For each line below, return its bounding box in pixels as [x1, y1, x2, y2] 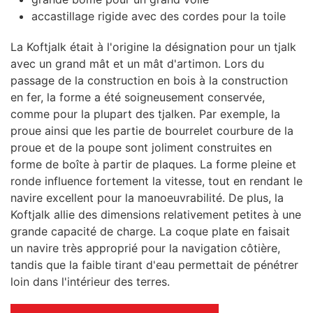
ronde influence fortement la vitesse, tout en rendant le [10, 174, 303, 188]
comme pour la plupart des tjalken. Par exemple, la [10, 107, 280, 121]
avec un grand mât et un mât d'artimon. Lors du [10, 57, 264, 71]
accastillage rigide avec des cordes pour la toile [31, 9, 286, 23]
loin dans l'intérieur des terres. [10, 275, 170, 289]
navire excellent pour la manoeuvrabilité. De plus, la [10, 191, 284, 205]
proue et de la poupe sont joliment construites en [10, 140, 272, 154]
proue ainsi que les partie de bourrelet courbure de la [10, 124, 293, 138]
